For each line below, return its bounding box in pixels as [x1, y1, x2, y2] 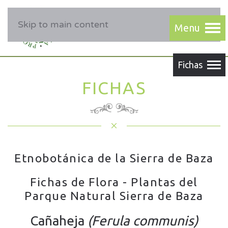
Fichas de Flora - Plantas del [30, 176, 198, 188]
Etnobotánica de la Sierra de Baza [14, 152, 214, 164]
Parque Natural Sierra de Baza [24, 189, 204, 202]
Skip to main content [18, 19, 108, 30]
